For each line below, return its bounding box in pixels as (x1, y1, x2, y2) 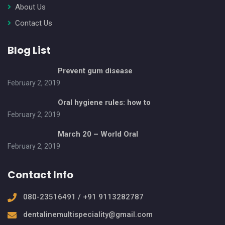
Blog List (8, 43, 51, 57)
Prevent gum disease (58, 66, 133, 75)
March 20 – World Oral (58, 129, 138, 139)
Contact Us (15, 18, 52, 28)
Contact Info (8, 167, 73, 182)
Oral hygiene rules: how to (58, 97, 151, 107)
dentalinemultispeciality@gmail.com (23, 209, 153, 219)
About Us (15, 2, 46, 12)
